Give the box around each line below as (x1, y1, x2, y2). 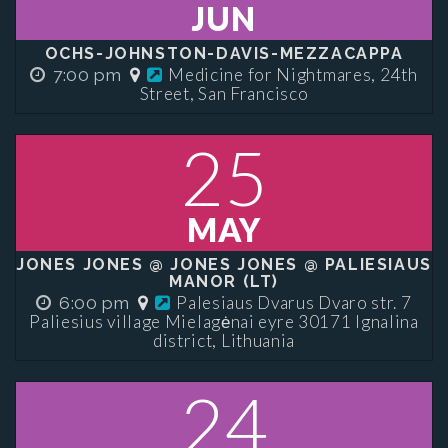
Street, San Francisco (139, 83, 309, 104)
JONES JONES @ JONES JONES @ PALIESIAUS (16, 255, 432, 274)
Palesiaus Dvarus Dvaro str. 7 (176, 292, 412, 313)
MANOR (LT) (169, 272, 279, 291)
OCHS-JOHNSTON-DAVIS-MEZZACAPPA (44, 44, 404, 63)
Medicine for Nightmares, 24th (168, 64, 418, 85)
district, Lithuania (152, 330, 296, 351)
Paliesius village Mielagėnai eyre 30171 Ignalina (29, 311, 419, 332)
